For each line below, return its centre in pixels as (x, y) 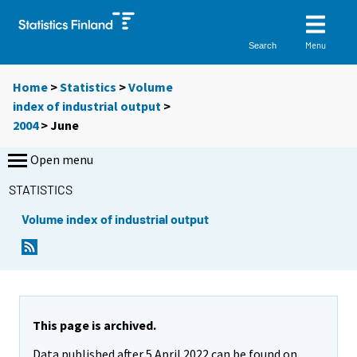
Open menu (62, 160)
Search (263, 45)
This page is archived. (94, 325)
